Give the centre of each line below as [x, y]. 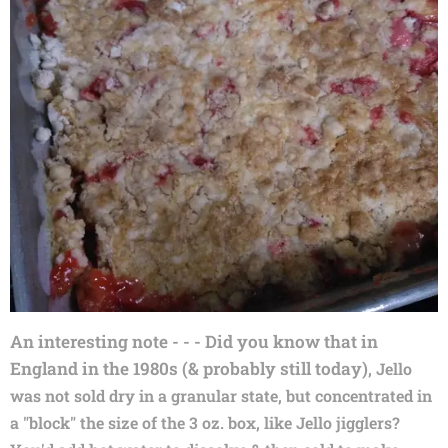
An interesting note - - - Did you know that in [194, 341]
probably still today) [285, 368]
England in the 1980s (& [104, 368]
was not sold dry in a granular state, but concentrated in [221, 395]
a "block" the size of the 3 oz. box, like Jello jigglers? [207, 422]
